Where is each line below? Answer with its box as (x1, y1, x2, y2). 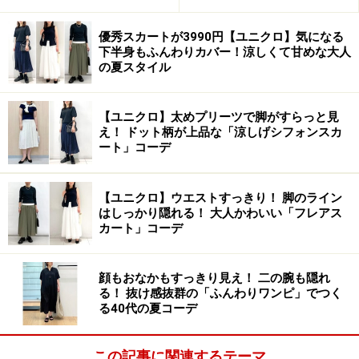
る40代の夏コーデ (99, 301, 197, 317)
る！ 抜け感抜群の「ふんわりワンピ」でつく (99, 286, 342, 301)
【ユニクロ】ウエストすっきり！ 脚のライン (99, 191, 342, 206)
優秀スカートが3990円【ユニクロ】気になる (99, 30, 344, 45)
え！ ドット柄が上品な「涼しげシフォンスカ (99, 125, 342, 140)
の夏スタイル (99, 60, 171, 75)
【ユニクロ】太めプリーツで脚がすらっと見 (99, 110, 339, 125)
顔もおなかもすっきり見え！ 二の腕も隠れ (99, 271, 330, 286)
